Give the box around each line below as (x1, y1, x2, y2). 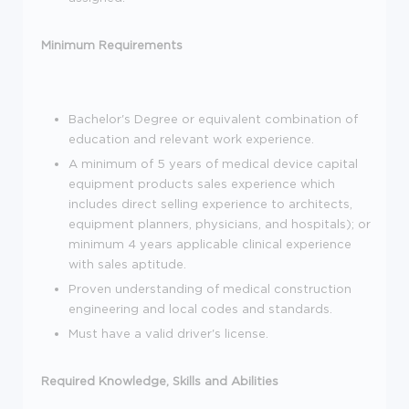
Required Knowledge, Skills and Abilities (41, 373, 278, 387)
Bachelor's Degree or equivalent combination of (68, 111, 358, 125)
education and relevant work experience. (68, 131, 314, 145)
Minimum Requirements (41, 37, 183, 51)
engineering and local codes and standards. (68, 301, 332, 315)
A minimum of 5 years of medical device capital (68, 156, 358, 170)
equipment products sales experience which (68, 176, 335, 190)
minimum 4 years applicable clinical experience (68, 236, 351, 250)
